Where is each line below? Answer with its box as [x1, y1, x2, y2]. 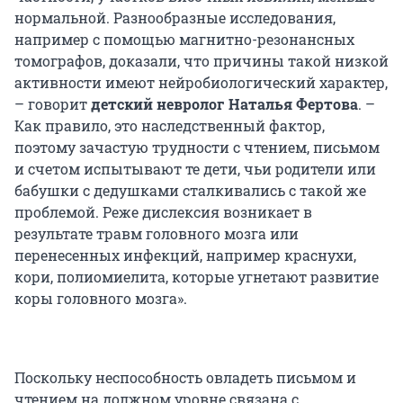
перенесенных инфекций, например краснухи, [14, 246, 356, 265]
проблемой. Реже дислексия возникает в [14, 202, 312, 222]
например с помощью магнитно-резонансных [14, 30, 354, 49]
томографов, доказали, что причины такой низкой [14, 51, 389, 71]
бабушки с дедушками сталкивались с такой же [14, 181, 366, 201]
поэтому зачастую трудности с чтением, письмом [14, 138, 380, 157]
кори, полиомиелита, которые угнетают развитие [14, 267, 379, 287]
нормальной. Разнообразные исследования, [14, 8, 336, 28]
